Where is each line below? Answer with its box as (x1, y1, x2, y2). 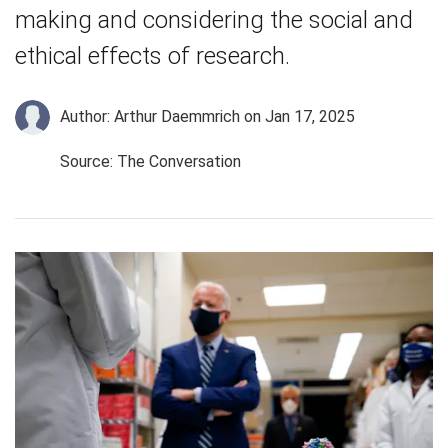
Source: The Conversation (60, 152, 241, 172)
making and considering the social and (15, 5, 413, 34)
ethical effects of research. (15, 41, 290, 70)
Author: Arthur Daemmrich (60, 107, 240, 127)
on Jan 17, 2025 (240, 107, 355, 127)
